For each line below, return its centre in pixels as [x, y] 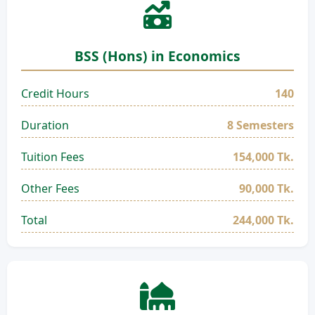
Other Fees [50, 188]
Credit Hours [55, 94]
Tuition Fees [53, 157]
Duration [45, 125]
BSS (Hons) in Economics [157, 56]
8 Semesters [261, 125]
